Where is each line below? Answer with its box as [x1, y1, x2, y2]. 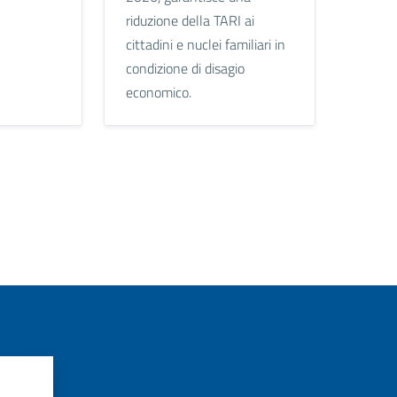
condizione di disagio [125, 57, 245, 79]
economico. [125, 81, 191, 103]
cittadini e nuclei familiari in [125, 33, 285, 55]
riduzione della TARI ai [125, 9, 254, 31]
